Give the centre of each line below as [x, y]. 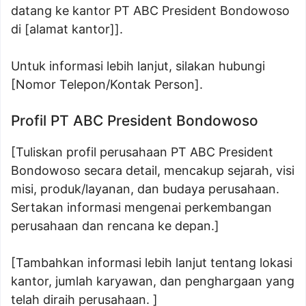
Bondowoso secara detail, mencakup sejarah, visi [153, 170]
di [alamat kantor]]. [67, 29]
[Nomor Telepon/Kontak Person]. [107, 84]
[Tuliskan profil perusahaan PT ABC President [142, 152]
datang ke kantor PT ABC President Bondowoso [150, 11]
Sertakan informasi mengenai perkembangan [141, 207]
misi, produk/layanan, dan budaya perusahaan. [145, 189]
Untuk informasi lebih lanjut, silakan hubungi [138, 66]
